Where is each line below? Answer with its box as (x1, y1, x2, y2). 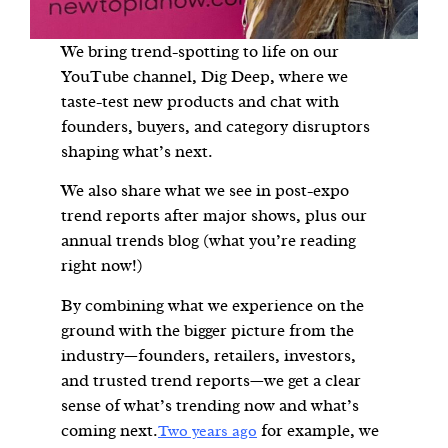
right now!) (61, 257, 144, 275)
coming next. (61, 421, 159, 439)
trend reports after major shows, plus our (61, 207, 368, 225)
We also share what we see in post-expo (61, 182, 350, 200)
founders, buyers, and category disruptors (61, 118, 371, 135)
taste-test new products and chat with (61, 93, 340, 110)
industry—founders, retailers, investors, (61, 346, 357, 364)
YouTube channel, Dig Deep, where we (61, 68, 349, 85)
